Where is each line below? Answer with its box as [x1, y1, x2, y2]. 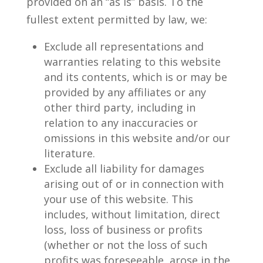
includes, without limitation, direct [43, 207, 220, 221]
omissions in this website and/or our [43, 131, 230, 145]
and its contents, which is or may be [43, 70, 227, 84]
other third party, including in [43, 100, 195, 114]
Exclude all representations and [43, 39, 204, 53]
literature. [43, 146, 95, 160]
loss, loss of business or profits [43, 222, 203, 237]
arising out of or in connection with [43, 177, 224, 191]
